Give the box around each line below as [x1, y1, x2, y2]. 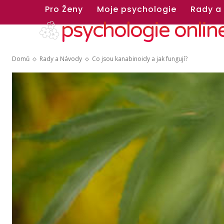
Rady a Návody [39, 54, 82, 63]
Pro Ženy [45, 3, 83, 15]
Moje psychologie [97, 3, 176, 15]
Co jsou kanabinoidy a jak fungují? [92, 54, 187, 63]
